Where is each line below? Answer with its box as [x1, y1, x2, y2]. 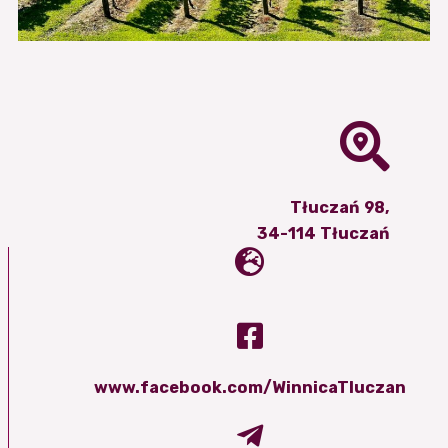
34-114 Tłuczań [256, 223, 390, 243]
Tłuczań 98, [289, 197, 390, 217]
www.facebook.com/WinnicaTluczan [93, 377, 406, 397]
